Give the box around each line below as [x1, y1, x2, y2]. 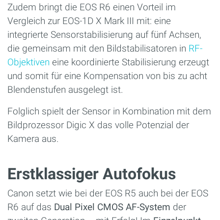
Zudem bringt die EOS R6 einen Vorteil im [7, 1, 176, 13]
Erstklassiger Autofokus [7, 164, 176, 183]
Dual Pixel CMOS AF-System [54, 201, 170, 213]
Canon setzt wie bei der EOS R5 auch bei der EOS [7, 187, 208, 199]
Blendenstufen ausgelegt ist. [7, 83, 123, 95]
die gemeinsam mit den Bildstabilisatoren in [7, 42, 189, 54]
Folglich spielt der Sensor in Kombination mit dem [7, 105, 211, 117]
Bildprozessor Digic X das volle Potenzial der [7, 119, 189, 131]
